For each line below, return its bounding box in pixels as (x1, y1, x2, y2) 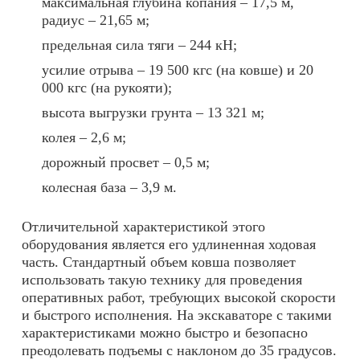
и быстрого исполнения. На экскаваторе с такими (22, 307, 332, 324)
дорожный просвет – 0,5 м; (42, 154, 210, 171)
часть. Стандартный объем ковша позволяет (22, 254, 296, 271)
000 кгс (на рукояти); (42, 80, 172, 96)
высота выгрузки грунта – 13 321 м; (42, 104, 264, 121)
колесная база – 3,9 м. (42, 179, 177, 196)
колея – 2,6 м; (42, 129, 126, 146)
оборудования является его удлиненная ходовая (22, 236, 316, 253)
